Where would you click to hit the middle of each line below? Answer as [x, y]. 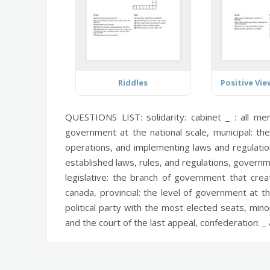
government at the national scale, [139, 132]
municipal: [233, 132]
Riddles [133, 82]
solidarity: [166, 117]
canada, [83, 192]
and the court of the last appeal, [133, 222]
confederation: [230, 222]
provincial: [120, 192]
